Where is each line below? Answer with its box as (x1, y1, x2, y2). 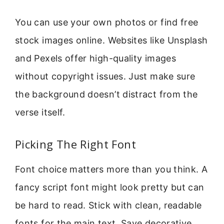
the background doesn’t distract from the (15, 88, 198, 99)
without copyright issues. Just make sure (15, 70, 195, 81)
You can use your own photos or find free (15, 16, 198, 27)
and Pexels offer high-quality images (15, 52, 176, 63)
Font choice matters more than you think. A (15, 164, 208, 175)
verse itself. (15, 106, 65, 117)
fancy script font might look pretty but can (15, 182, 204, 193)
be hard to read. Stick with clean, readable (15, 200, 202, 211)
